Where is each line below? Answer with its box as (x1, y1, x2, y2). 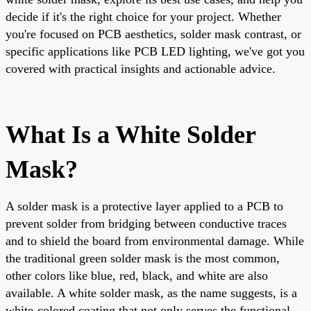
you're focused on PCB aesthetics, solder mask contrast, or (6, 26, 301, 41)
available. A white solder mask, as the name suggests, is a (6, 285, 297, 300)
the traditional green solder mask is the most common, (6, 251, 280, 265)
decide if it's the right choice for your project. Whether (6, 9, 281, 24)
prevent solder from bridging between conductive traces (6, 216, 287, 230)
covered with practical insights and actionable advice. (6, 61, 276, 76)
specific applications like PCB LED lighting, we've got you (6, 44, 305, 58)
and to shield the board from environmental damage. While (6, 233, 304, 248)
